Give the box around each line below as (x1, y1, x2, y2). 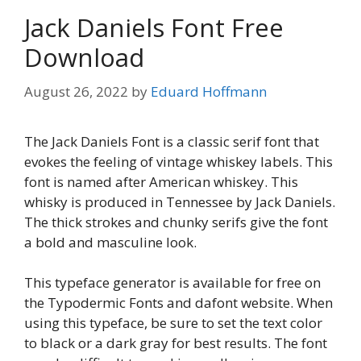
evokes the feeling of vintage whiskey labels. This (24, 151, 333, 171)
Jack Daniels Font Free (24, 10, 284, 45)
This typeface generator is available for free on (24, 273, 321, 293)
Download (24, 40, 144, 75)
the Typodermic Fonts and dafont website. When (24, 293, 333, 313)
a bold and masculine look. (24, 232, 197, 251)
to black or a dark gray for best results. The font (24, 334, 327, 353)
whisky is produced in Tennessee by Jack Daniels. (24, 192, 335, 211)
